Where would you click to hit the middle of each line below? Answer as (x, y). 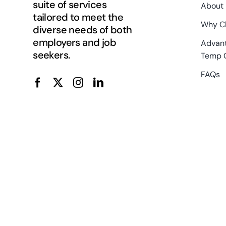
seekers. (51, 55)
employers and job (75, 42)
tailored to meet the (78, 17)
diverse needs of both (82, 30)
